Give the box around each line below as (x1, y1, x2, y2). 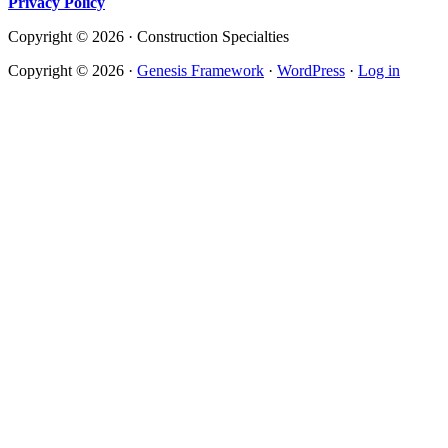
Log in (358, 62, 400, 80)
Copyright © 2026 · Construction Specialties (8, 28, 289, 46)
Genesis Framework (137, 62, 264, 80)
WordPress (277, 62, 345, 80)
